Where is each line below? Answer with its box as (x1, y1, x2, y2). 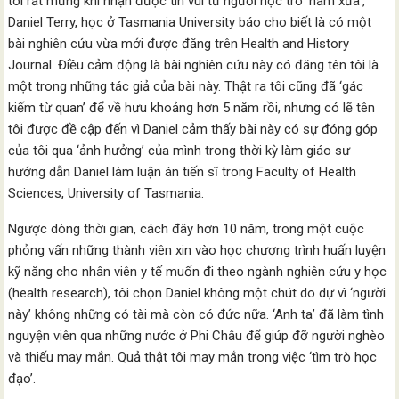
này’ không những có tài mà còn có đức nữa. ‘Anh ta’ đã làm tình (8, 306, 385, 322)
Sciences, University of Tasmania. (8, 185, 205, 201)
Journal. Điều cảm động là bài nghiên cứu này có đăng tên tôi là (8, 57, 379, 73)
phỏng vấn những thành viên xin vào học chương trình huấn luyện (8, 242, 387, 258)
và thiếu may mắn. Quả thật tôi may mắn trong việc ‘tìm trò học (8, 349, 378, 365)
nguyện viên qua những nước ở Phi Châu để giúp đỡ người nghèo (8, 328, 386, 344)
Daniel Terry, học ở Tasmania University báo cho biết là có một (8, 14, 372, 30)
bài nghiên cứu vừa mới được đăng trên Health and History (8, 36, 350, 52)
